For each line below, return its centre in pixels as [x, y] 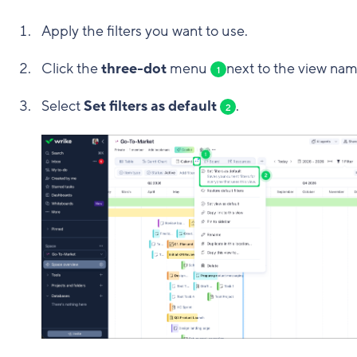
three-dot [134, 69]
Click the [71, 69]
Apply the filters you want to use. [145, 31]
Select [63, 106]
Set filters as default [152, 106]
